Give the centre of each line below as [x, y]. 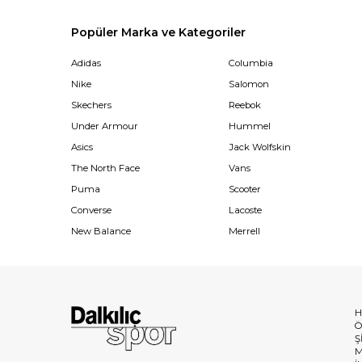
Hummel [249, 126]
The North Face [105, 168]
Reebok [244, 105]
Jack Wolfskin [259, 147]
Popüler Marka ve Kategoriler [158, 32]
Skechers [91, 105]
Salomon [248, 84]
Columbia [250, 63]
